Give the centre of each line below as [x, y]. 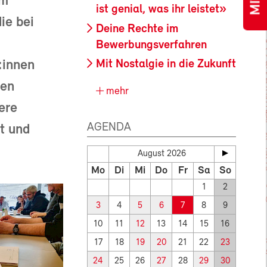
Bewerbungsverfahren [151, 45]
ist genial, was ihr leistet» [161, 10]
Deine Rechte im [137, 29]
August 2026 [162, 154]
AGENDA [109, 128]
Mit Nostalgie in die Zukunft [166, 65]
